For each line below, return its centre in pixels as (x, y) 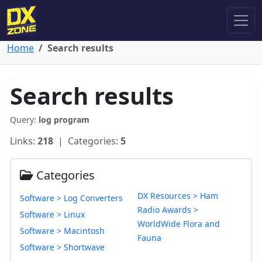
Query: (24, 120)
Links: (24, 141)
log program (64, 120)
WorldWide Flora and (179, 224)
